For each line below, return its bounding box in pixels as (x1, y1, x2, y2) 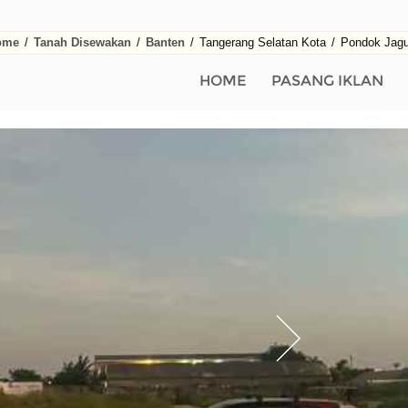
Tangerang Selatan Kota (195, 36, 330, 49)
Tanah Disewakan (33, 36, 131, 49)
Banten (145, 36, 185, 49)
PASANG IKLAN (271, 72, 383, 89)
